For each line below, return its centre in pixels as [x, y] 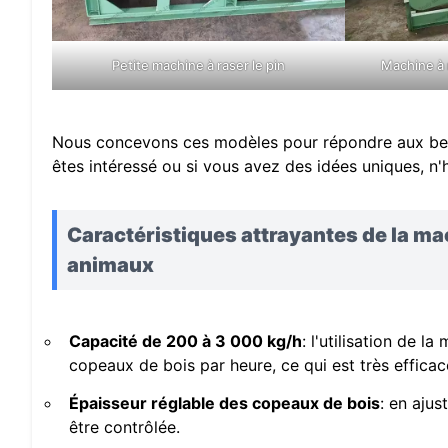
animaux [110, 265]
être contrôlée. [124, 427]
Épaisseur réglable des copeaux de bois [224, 403]
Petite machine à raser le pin [199, 65]
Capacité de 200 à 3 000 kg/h [185, 341]
